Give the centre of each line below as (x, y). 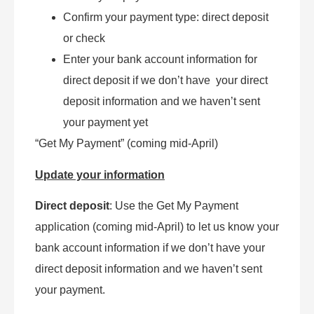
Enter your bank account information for (160, 60)
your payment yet (105, 123)
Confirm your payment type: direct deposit (166, 18)
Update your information (100, 175)
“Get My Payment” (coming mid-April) (127, 144)
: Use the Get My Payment (174, 206)
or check (84, 39)
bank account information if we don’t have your (150, 248)
